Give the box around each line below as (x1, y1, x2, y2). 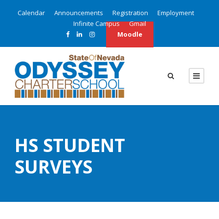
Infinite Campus (73, 19, 120, 28)
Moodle (117, 30, 142, 39)
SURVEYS (15, 153, 92, 179)
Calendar (17, 8, 45, 17)
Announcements (54, 8, 103, 17)
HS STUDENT (15, 132, 125, 157)
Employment (157, 8, 194, 17)
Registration (112, 8, 148, 17)
